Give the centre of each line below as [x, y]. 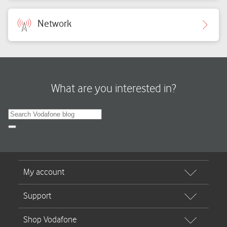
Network [54, 23]
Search [23, 130]
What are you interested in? [113, 89]
